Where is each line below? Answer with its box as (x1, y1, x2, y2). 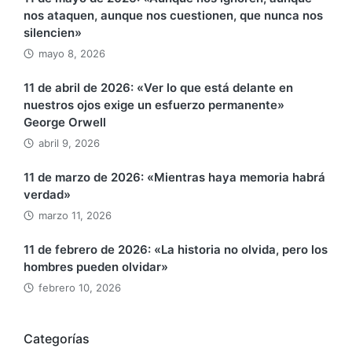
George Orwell (24, 115, 106, 130)
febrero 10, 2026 (38, 281, 121, 295)
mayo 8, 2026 (38, 47, 105, 60)
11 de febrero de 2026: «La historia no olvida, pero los (24, 242, 328, 258)
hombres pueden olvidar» (24, 259, 168, 275)
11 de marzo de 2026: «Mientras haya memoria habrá (24, 170, 325, 185)
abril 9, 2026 (38, 137, 100, 150)
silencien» (24, 25, 82, 41)
